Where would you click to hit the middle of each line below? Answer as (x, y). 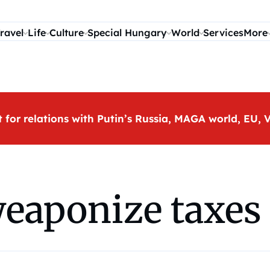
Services (224, 33)
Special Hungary (127, 33)
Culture (67, 33)
